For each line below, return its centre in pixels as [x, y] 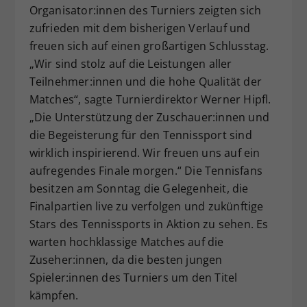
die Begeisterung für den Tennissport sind [140, 135]
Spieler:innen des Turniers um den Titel [133, 277]
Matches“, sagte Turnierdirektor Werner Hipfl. [150, 99]
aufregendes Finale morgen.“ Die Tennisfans [146, 170]
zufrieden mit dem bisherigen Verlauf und [140, 28]
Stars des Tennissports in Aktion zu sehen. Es [149, 224]
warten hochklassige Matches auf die [126, 242]
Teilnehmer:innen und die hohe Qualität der [145, 81]
